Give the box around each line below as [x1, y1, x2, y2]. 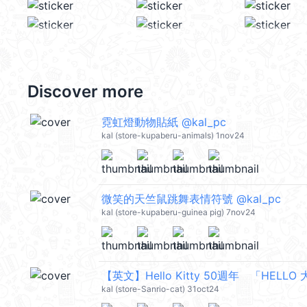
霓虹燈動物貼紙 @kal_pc [101, 115, 226, 129]
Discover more [27, 82, 143, 101]
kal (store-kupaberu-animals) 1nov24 [101, 130, 245, 140]
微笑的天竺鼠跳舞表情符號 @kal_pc [101, 192, 281, 206]
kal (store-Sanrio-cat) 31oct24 [101, 284, 219, 294]
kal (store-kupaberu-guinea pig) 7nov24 [101, 207, 256, 217]
